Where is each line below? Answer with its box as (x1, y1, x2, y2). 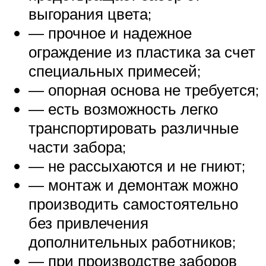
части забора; (28, 137, 126, 156)
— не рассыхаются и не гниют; (28, 156, 245, 175)
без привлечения (28, 213, 148, 232)
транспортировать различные (28, 118, 239, 137)
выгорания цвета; (28, 4, 151, 23)
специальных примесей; (28, 61, 201, 80)
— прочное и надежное (28, 23, 192, 42)
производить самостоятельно (28, 194, 238, 213)
